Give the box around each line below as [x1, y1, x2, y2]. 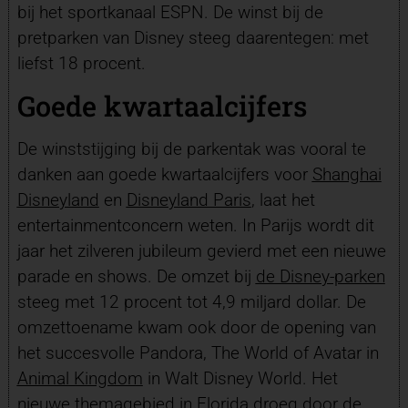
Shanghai [311, 164, 382, 186]
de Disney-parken [255, 266, 385, 288]
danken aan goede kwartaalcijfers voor [16, 164, 312, 186]
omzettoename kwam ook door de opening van [16, 317, 376, 339]
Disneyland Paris [126, 189, 251, 211]
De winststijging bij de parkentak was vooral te [16, 138, 366, 160]
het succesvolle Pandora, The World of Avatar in [16, 342, 379, 364]
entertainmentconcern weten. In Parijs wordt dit [16, 215, 374, 237]
